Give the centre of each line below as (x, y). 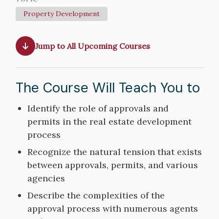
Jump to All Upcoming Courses (93, 46)
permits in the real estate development (109, 121)
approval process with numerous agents (113, 208)
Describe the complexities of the (96, 195)
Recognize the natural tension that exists (115, 152)
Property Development (62, 13)
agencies (46, 178)
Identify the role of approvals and (98, 108)
